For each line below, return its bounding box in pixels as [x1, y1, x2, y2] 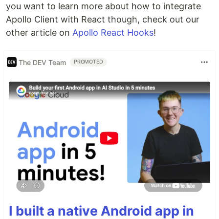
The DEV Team [19, 58, 66, 66]
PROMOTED [74, 59, 104, 65]
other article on [6, 27, 72, 38]
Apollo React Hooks [72, 27, 153, 38]
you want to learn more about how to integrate [6, 1, 201, 11]
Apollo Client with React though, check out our [6, 14, 199, 24]
